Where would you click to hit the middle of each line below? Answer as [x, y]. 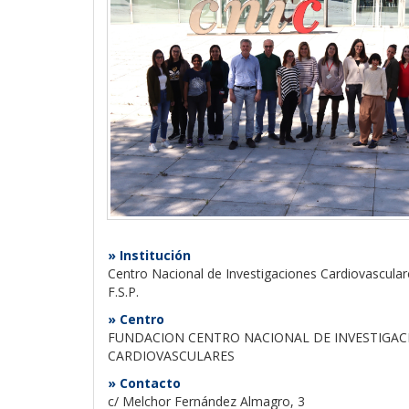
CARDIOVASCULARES [171, 355]
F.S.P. [123, 291]
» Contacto [144, 383]
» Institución [149, 255]
